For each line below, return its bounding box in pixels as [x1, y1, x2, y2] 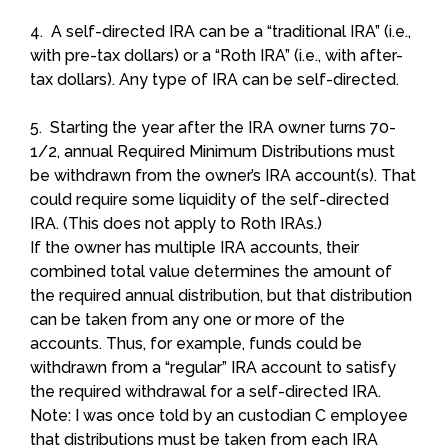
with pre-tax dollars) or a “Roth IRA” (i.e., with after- [30, 45, 403, 65]
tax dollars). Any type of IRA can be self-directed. [30, 69, 399, 89]
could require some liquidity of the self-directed [30, 189, 389, 209]
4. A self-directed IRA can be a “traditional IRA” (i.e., [30, 21, 411, 41]
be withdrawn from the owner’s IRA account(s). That [30, 165, 416, 185]
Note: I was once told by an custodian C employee [30, 405, 408, 425]
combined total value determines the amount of [30, 261, 392, 281]
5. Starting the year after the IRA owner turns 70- [30, 117, 396, 137]
